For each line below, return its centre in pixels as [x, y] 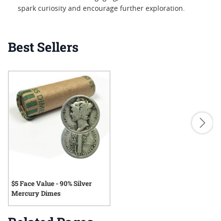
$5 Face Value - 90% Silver [52, 184]
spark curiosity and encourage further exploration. [101, 9]
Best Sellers [43, 47]
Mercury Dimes [36, 193]
